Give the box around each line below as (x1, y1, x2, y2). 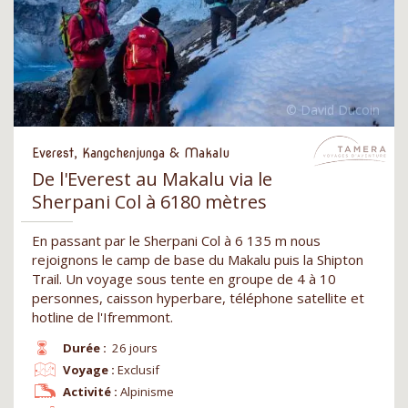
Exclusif (117, 362, 160, 379)
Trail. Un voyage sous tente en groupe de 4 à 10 (32, 270, 336, 289)
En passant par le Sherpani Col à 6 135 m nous (32, 231, 321, 250)
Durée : (62, 340, 107, 357)
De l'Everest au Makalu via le (32, 167, 272, 192)
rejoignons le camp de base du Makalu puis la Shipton (32, 250, 363, 270)
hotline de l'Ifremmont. (32, 308, 173, 327)
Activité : (62, 383, 117, 401)
